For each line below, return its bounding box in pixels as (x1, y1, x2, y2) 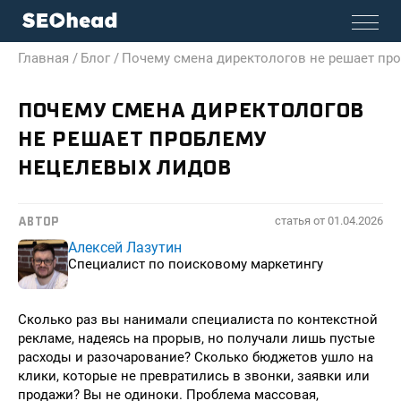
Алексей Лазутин (68, 239, 182, 256)
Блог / (81, 50, 119, 66)
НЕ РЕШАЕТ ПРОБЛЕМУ (18, 126, 267, 151)
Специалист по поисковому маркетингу (68, 256, 323, 272)
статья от (275, 214, 328, 227)
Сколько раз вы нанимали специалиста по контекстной (18, 311, 378, 328)
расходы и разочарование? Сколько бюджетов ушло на (18, 349, 373, 365)
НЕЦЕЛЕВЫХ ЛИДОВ (18, 155, 232, 180)
